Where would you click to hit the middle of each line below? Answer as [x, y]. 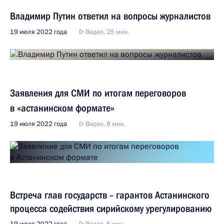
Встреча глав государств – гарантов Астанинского [110, 195]
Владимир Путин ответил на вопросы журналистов [110, 16]
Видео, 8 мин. [104, 124]
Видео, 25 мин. [106, 32]
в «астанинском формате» [62, 108]
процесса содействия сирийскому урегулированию [111, 208]
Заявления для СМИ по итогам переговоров [98, 93]
